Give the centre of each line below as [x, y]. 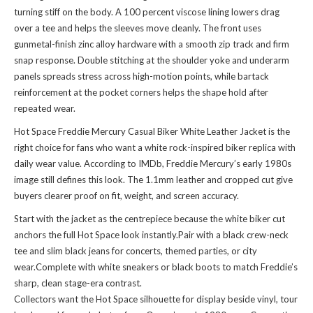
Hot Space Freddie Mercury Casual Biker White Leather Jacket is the [152, 132]
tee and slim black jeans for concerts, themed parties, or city [136, 251]
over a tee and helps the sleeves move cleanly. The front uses [138, 28]
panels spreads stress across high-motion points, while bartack [141, 77]
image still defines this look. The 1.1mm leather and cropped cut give [153, 180]
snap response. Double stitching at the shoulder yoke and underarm [152, 60]
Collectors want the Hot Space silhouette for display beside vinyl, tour [156, 299]
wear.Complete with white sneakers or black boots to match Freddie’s [156, 267]
